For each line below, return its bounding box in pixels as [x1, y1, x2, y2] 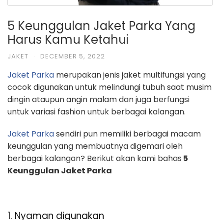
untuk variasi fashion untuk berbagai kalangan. [7, 106, 186, 117]
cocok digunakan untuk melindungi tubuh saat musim [7, 81, 212, 93]
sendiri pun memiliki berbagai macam [54, 128, 201, 139]
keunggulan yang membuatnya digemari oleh [7, 140, 183, 152]
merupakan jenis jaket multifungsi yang [54, 69, 206, 81]
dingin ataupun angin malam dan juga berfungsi [7, 93, 190, 105]
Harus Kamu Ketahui [7, 31, 129, 48]
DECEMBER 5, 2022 [40, 51, 105, 61]
